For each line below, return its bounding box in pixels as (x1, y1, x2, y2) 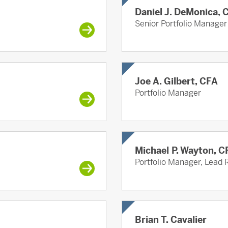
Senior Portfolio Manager (135, 18, 227, 30)
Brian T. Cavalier (135, 214, 207, 226)
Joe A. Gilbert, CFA (135, 75, 218, 88)
